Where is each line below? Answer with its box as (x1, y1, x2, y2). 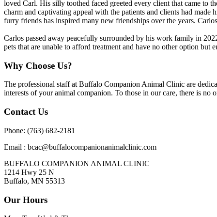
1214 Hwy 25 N (4, 168, 54, 176)
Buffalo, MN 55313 (4, 176, 65, 185)
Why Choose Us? (4, 60, 72, 71)
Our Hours (4, 194, 47, 205)
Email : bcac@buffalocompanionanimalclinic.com (4, 142, 156, 151)
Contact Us (4, 107, 48, 117)
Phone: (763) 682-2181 (4, 126, 75, 135)
